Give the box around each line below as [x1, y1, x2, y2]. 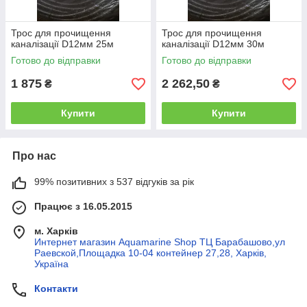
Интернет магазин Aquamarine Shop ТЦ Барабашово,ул [34, 236, 285, 247]
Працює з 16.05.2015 [34, 201, 132, 212]
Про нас [12, 150, 56, 162]
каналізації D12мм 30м [162, 38, 265, 49]
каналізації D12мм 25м [11, 38, 114, 49]
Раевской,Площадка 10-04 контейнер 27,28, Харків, [34, 247, 267, 258]
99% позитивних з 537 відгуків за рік [34, 176, 194, 187]
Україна [34, 258, 69, 269]
